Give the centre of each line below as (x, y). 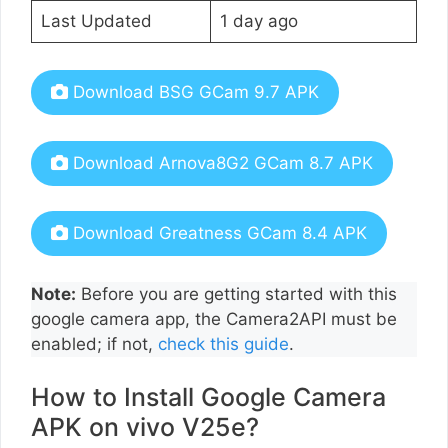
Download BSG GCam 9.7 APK (193, 92)
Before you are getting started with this (236, 293)
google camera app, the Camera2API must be (214, 318)
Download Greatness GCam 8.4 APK (217, 233)
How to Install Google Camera (208, 397)
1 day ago (258, 20)
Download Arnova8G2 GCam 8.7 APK (220, 162)
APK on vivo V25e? (145, 427)
